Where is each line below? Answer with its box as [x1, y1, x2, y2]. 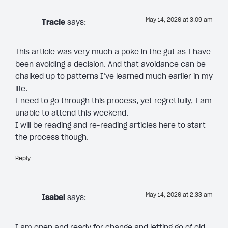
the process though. [15, 133, 89, 142]
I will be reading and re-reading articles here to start [15, 121, 206, 130]
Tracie [42, 18, 65, 27]
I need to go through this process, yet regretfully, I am [15, 96, 212, 106]
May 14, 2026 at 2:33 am [146, 191, 213, 199]
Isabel [42, 193, 65, 203]
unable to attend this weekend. [15, 108, 128, 118]
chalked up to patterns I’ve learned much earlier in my [15, 72, 213, 81]
